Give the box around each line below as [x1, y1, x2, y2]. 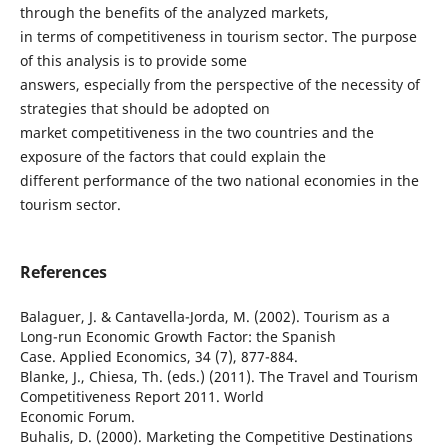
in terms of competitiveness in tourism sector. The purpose [19, 26, 417, 46]
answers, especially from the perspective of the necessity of [19, 74, 420, 94]
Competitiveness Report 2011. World [19, 387, 264, 407]
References [19, 261, 107, 284]
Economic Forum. [19, 407, 135, 427]
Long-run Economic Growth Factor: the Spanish [19, 327, 336, 347]
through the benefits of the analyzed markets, [19, 2, 329, 22]
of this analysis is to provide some [19, 50, 247, 70]
